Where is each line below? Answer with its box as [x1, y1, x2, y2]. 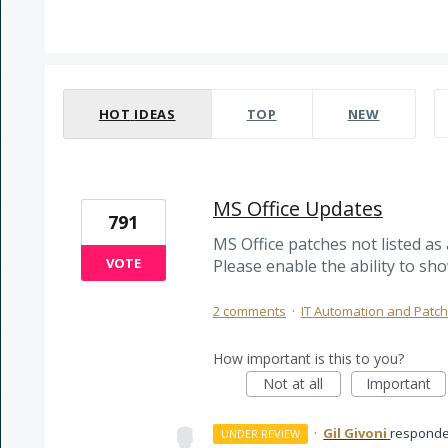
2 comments [212, 302, 286, 321]
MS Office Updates [212, 195, 383, 222]
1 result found [43, 65, 150, 87]
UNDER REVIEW [221, 426, 301, 442]
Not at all [263, 374, 324, 394]
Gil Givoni [323, 424, 388, 443]
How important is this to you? [212, 349, 404, 369]
